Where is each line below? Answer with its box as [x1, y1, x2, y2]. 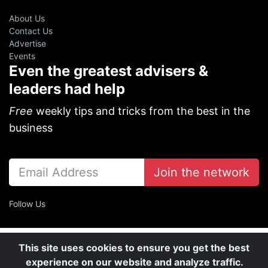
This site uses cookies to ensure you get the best [19, 242, 249, 254]
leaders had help [9, 80, 125, 98]
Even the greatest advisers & [9, 62, 208, 80]
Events [9, 50, 35, 61]
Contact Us [9, 25, 53, 36]
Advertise [9, 38, 46, 48]
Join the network [154, 165, 249, 179]
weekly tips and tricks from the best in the [33, 104, 250, 117]
